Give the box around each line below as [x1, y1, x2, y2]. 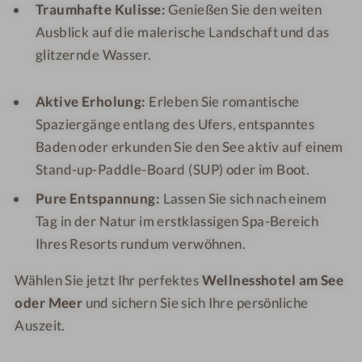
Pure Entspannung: [35, 190, 161, 208]
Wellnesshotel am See [201, 271, 344, 289]
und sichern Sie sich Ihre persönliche [82, 294, 309, 312]
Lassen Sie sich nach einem [160, 190, 327, 208]
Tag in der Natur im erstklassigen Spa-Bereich [35, 213, 319, 230]
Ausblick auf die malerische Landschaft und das [35, 23, 330, 40]
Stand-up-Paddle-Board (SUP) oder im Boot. [35, 160, 310, 178]
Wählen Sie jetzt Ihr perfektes [15, 271, 202, 289]
